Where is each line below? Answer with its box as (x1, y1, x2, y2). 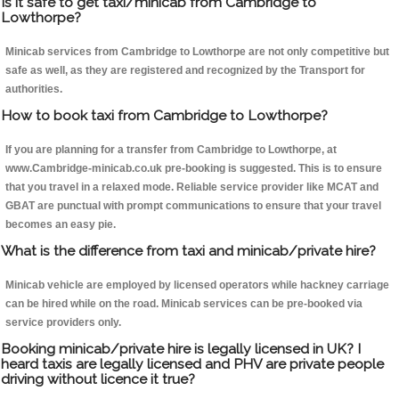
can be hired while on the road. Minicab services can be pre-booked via (5, 297, 362, 311)
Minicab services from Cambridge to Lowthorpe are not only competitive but (5, 45, 389, 59)
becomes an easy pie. (5, 218, 116, 232)
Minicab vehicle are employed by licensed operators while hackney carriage (5, 279, 389, 292)
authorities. (5, 83, 62, 96)
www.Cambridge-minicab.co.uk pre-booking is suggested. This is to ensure (5, 162, 382, 175)
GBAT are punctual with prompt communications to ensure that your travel (5, 199, 381, 213)
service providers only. (5, 316, 121, 330)
